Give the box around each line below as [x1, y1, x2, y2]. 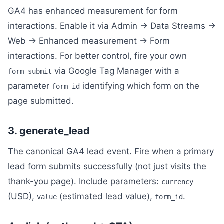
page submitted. [8, 96, 74, 106]
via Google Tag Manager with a [52, 66, 179, 76]
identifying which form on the [80, 81, 199, 91]
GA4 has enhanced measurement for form [8, 6, 178, 16]
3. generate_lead [8, 125, 90, 137]
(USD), [8, 191, 37, 201]
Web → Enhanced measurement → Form [8, 36, 170, 46]
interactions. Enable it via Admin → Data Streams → [8, 21, 216, 31]
